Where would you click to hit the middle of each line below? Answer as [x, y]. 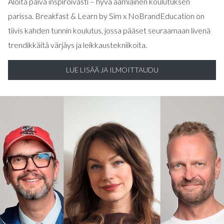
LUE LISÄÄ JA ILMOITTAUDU [112, 70]
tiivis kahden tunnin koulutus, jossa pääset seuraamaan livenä [109, 30]
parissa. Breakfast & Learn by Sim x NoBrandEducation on [106, 16]
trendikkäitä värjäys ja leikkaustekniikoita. [77, 45]
